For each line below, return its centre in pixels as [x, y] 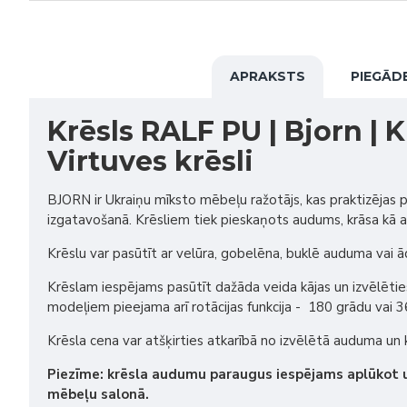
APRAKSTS [267, 76]
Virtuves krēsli [150, 161]
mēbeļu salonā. [98, 394]
